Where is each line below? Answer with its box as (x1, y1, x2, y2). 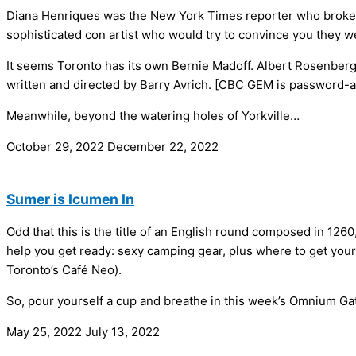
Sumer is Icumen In (6, 190, 134, 207)
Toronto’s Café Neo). (6, 262, 122, 278)
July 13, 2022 (85, 324, 160, 340)
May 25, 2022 (6, 324, 85, 340)
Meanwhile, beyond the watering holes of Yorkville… (6, 108, 300, 124)
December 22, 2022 (107, 139, 219, 155)
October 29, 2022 (6, 139, 107, 155)
